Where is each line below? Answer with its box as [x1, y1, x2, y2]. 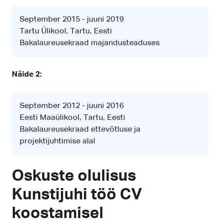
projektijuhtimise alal [20, 137, 95, 146]
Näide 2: [12, 71, 42, 79]
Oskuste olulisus [12, 168, 136, 185]
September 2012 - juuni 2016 [20, 102, 124, 110]
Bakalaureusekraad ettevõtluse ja [20, 126, 140, 134]
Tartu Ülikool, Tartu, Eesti [20, 27, 112, 36]
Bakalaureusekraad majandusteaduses [20, 39, 160, 48]
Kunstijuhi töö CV [12, 187, 142, 203]
